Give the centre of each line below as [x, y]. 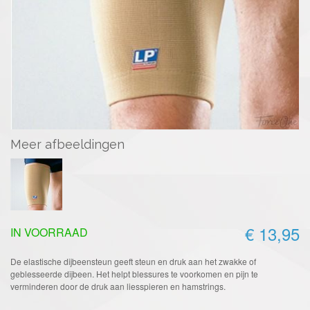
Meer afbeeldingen [67, 144]
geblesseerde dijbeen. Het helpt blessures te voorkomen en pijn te [134, 273]
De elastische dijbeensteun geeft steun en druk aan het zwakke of [133, 261]
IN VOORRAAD [49, 232]
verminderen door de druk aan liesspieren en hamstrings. [118, 286]
